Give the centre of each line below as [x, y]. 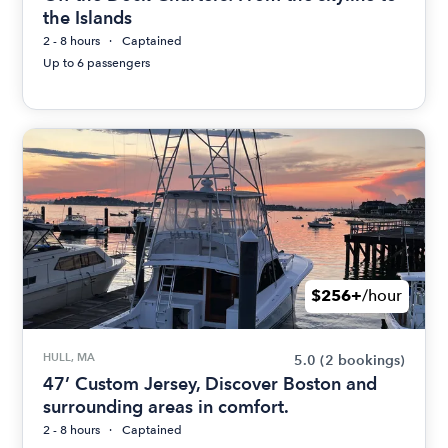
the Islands [88, 17]
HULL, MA [69, 356]
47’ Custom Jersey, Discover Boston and [210, 383]
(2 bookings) [362, 360]
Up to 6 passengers [97, 62]
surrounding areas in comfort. [166, 406]
